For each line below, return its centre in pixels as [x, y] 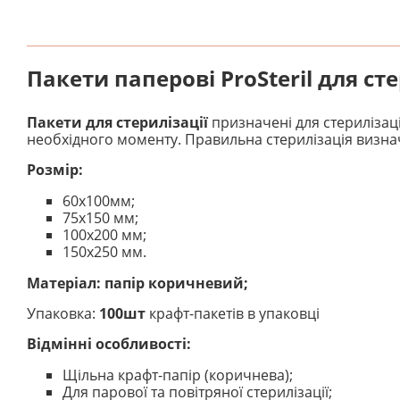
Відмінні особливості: [109, 343]
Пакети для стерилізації [119, 122]
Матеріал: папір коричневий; [137, 283]
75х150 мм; [100, 217]
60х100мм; [99, 200]
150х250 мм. [104, 251]
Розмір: [55, 169]
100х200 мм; [104, 234]
